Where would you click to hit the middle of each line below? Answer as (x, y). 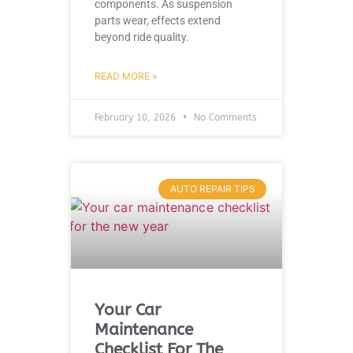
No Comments (224, 117)
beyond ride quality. (142, 37)
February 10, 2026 (137, 117)
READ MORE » (126, 76)
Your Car (128, 310)
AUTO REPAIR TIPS (212, 188)
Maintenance (144, 329)
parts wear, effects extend (158, 20)
